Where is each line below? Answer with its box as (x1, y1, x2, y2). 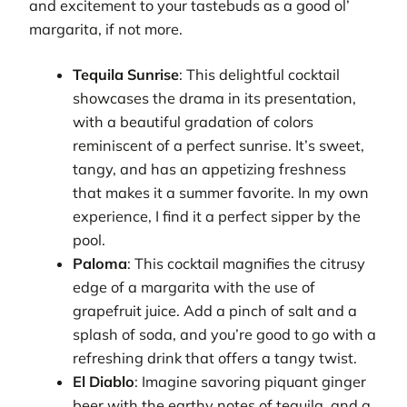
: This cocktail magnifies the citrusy (127, 254, 366, 273)
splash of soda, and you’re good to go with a (73, 325, 377, 344)
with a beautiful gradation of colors (73, 113, 314, 132)
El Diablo (73, 372, 135, 392)
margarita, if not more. (29, 19, 183, 38)
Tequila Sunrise (73, 65, 180, 84)
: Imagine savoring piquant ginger (134, 372, 367, 392)
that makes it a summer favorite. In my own (73, 184, 370, 203)
